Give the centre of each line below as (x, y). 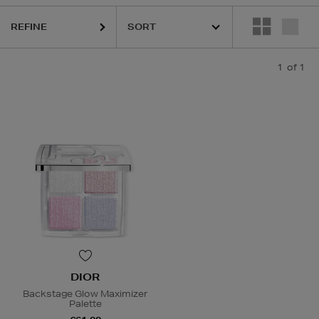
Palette (85, 304)
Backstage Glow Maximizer (85, 294)
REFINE (29, 27)
